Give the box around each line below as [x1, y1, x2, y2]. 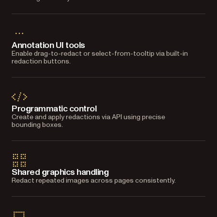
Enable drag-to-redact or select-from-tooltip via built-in [12, 48, 188, 58]
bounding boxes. [12, 120, 63, 129]
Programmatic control [12, 102, 97, 115]
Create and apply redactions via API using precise [12, 112, 165, 122]
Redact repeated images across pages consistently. [12, 175, 176, 185]
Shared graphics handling [12, 166, 109, 178]
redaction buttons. [12, 56, 71, 66]
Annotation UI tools [12, 39, 85, 51]
